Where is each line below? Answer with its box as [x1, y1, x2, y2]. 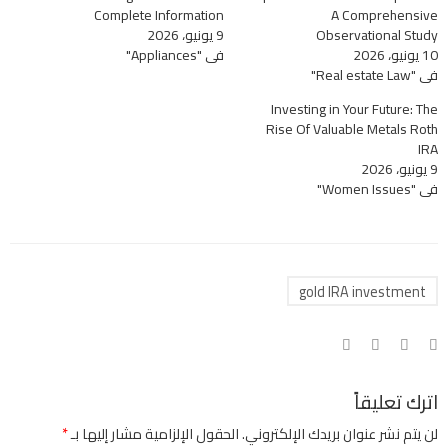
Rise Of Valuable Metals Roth [266, 116, 438, 143]
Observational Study [316, 22, 438, 49]
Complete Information [94, 2, 224, 29]
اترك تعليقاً [354, 383, 438, 420]
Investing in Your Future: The [271, 96, 438, 123]
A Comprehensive [331, 2, 438, 29]
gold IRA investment [299, 277, 426, 305]
